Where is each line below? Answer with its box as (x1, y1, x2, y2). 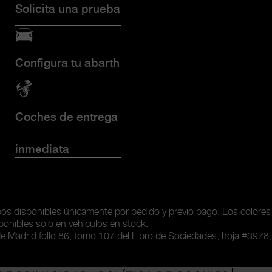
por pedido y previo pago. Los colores (115, 207, 271, 218)
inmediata (15, 143, 69, 157)
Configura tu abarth (15, 57, 120, 70)
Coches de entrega (15, 111, 118, 124)
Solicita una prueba (15, 2, 120, 16)
